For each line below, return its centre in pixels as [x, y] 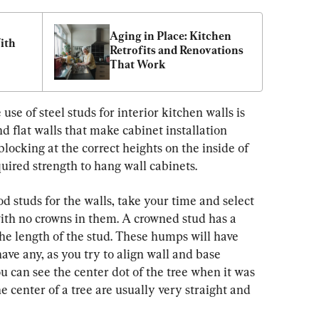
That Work [138, 65]
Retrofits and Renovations [177, 51]
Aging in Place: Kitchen [171, 36]
